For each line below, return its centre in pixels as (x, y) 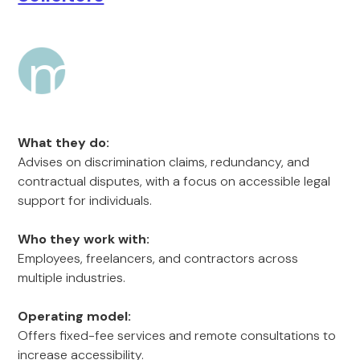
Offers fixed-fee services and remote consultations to (177, 335)
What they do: (64, 143)
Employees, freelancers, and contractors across (158, 258)
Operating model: (75, 316)
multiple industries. (72, 278)
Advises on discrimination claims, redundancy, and (164, 162)
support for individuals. (85, 200)
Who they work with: (84, 239)
